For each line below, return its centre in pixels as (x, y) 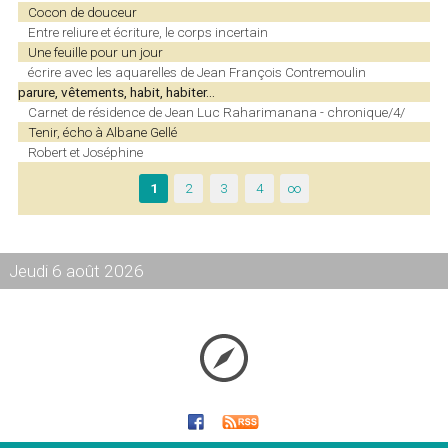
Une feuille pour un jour (95, 51)
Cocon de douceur (82, 11)
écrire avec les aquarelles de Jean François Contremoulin (196, 71)
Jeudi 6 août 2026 (76, 270)
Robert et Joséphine (85, 151)
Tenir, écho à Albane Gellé (102, 131)
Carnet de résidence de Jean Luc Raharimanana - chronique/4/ (216, 111)
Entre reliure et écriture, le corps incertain (147, 31)
